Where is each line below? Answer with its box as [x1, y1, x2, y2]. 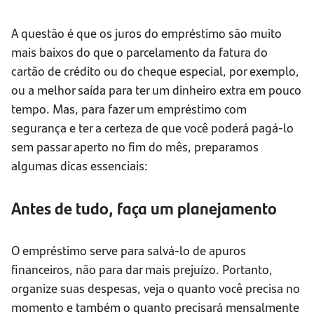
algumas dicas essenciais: [11, 156, 148, 175]
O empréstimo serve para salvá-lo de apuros [11, 241, 246, 259]
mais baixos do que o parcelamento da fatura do [11, 43, 268, 61]
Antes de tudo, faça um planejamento [11, 196, 277, 220]
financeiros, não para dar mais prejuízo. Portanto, [11, 260, 273, 278]
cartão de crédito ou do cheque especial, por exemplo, [11, 62, 299, 80]
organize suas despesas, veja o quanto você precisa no [11, 279, 300, 297]
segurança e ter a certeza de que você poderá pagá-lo [11, 118, 294, 137]
